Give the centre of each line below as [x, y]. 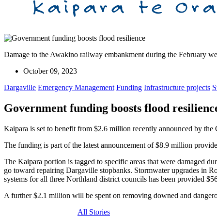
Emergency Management [76, 87]
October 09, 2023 [50, 71]
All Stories [94, 212]
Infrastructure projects [177, 87]
